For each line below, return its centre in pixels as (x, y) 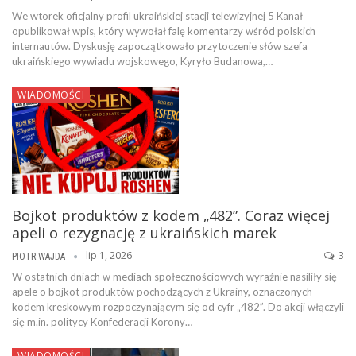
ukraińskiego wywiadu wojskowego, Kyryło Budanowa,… (142, 61)
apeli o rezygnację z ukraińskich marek (144, 233)
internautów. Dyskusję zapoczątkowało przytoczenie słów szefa (160, 46)
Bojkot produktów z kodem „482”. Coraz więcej (171, 216)
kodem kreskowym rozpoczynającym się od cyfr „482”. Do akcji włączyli (178, 306)
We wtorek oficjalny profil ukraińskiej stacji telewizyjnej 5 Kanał (157, 15)
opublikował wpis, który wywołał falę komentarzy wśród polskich (164, 31)
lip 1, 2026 (109, 256)
